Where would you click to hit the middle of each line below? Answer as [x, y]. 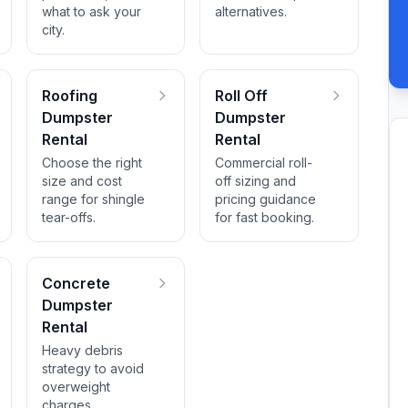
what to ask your [92, 11]
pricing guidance [266, 199]
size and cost [82, 181]
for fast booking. [265, 217]
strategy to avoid [93, 368]
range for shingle [94, 199]
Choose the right [92, 163]
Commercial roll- [264, 163]
